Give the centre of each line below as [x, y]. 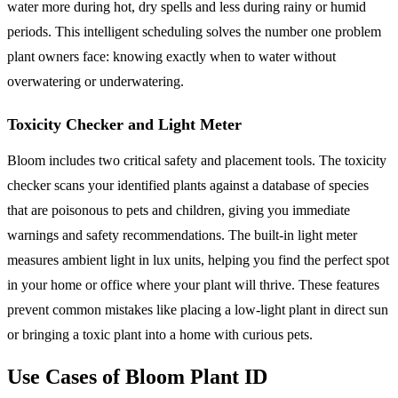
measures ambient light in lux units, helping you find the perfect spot [198, 259]
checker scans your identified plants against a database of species [188, 185]
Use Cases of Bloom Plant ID [137, 376]
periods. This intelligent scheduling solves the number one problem [194, 31]
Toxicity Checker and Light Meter [124, 124]
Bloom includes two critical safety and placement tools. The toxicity [197, 160]
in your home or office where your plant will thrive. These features [193, 284]
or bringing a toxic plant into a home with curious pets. [160, 334]
